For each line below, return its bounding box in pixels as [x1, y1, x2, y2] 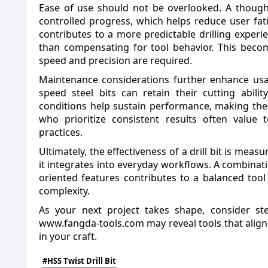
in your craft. [39, 230, 97, 243]
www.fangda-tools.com [39, 217, 144, 230]
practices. [39, 126, 83, 139]
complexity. [39, 184, 90, 197]
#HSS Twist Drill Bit [42, 255, 116, 266]
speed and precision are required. [39, 54, 192, 67]
